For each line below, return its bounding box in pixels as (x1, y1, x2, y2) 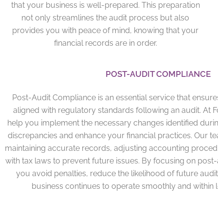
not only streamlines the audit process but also (21, 13, 190, 22)
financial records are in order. (54, 38, 157, 48)
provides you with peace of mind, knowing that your (12, 25, 199, 35)
